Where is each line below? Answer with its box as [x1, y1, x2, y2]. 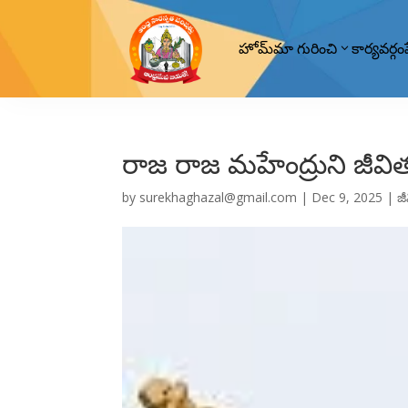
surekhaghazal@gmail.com [139, 188, 298, 206]
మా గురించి [273, 39, 338, 58]
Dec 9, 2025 [311, 188, 383, 206]
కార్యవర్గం [352, 39, 405, 58]
